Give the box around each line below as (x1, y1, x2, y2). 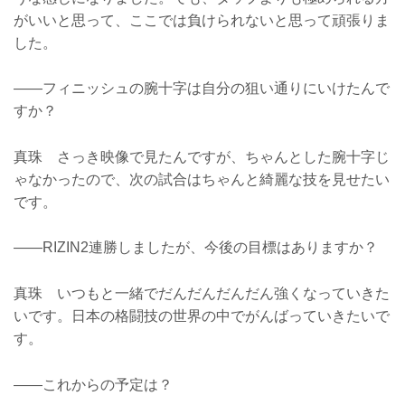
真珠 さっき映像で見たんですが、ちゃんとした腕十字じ (14, 148, 390, 165)
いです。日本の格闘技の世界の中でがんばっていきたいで (14, 308, 390, 324)
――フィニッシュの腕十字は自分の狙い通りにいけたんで (14, 80, 390, 97)
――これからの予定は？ (14, 376, 173, 392)
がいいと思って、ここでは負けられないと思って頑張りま (14, 12, 390, 28)
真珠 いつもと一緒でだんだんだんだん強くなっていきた (14, 286, 390, 301)
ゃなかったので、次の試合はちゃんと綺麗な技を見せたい (14, 171, 390, 187)
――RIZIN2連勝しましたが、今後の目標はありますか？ (14, 240, 378, 256)
